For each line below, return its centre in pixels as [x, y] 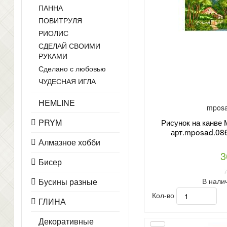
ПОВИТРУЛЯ [60, 20]
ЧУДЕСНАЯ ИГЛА [67, 81]
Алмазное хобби [69, 142]
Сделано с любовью [72, 68]
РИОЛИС [53, 33]
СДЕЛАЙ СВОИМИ [69, 46]
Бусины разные [68, 182]
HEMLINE [57, 103]
